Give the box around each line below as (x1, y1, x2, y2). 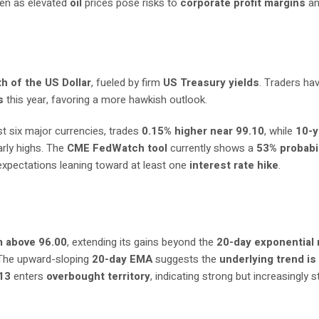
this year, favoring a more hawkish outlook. (4, 92, 208, 108)
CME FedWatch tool (67, 140, 168, 156)
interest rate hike (189, 157, 279, 173)
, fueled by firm (91, 75, 164, 90)
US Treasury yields (163, 75, 260, 90)
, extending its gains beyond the (67, 234, 217, 250)
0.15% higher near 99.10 (142, 123, 265, 139)
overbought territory (46, 268, 151, 284)
